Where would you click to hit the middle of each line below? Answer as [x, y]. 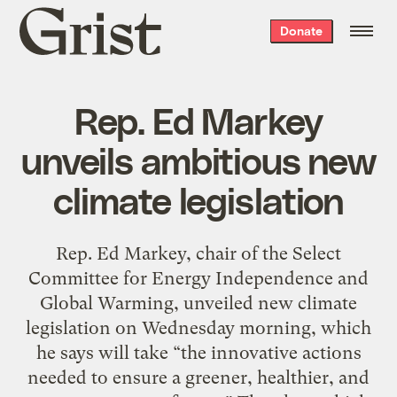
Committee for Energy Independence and [198, 278]
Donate [301, 31]
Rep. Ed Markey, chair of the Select [198, 253]
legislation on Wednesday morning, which [198, 327]
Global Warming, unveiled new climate [198, 303]
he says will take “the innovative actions [198, 352]
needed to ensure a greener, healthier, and [198, 377]
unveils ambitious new [198, 159]
